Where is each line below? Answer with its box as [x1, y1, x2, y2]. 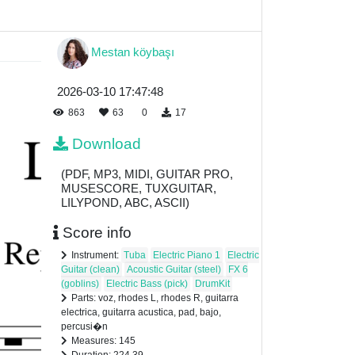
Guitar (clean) [61, 264, 120, 276]
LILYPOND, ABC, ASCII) [61, 196, 189, 210]
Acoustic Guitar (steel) [127, 264, 221, 276]
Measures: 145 [71, 335, 136, 347]
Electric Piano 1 [153, 250, 220, 261]
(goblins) [61, 278, 99, 290]
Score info [63, 224, 132, 242]
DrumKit [195, 278, 230, 290]
